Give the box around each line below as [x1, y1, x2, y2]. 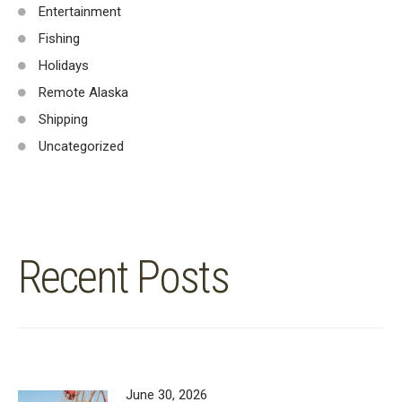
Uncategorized [39, 138, 124, 155]
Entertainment [39, 4, 121, 21]
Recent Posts [18, 251, 229, 304]
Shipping [39, 111, 88, 128]
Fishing [39, 31, 80, 48]
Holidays [39, 57, 89, 74]
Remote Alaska [39, 84, 128, 101]
